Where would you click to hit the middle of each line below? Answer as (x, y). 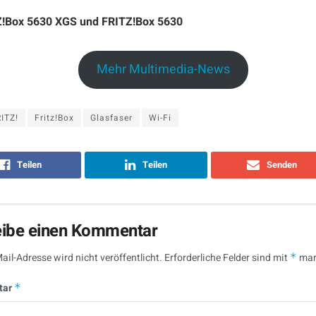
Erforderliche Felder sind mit (227, 258)
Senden (282, 165)
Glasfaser (111, 118)
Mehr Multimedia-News (164, 70)
